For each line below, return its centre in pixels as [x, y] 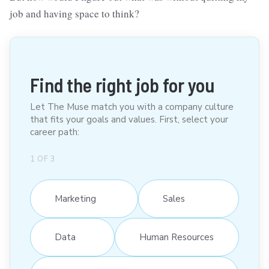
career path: [55, 132]
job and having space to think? [74, 14]
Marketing [75, 198]
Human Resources [177, 237]
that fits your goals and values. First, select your [129, 120]
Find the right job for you [122, 85]
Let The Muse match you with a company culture [132, 107]
